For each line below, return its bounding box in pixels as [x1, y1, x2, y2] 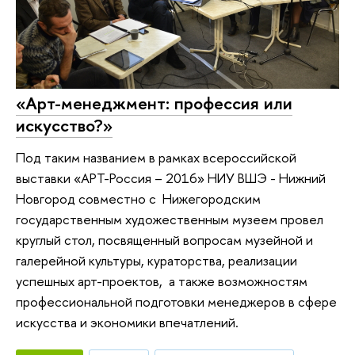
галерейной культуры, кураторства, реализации [16, 250, 297, 269]
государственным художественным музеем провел [16, 209, 323, 228]
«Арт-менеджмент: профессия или [16, 91, 292, 116]
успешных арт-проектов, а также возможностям [16, 271, 307, 290]
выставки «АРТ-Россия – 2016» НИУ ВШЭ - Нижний [16, 168, 326, 187]
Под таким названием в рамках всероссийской [16, 147, 296, 166]
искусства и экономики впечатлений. [16, 312, 239, 331]
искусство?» [16, 113, 113, 138]
